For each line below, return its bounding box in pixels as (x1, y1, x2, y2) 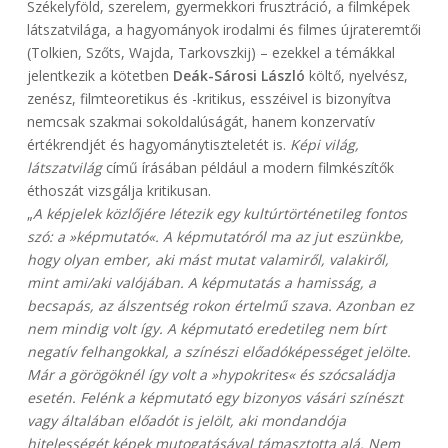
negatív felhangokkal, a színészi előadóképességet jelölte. (26, 342, 411, 362)
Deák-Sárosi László (172, 66, 305, 86)
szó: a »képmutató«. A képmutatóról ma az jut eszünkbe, (26, 227, 404, 247)
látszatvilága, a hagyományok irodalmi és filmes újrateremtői (26, 20, 421, 40)
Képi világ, (289, 135, 359, 155)
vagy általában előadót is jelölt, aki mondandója (26, 411, 346, 431)
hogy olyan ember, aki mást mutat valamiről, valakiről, (26, 250, 389, 270)
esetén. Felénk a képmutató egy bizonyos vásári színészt (26, 388, 403, 408)
